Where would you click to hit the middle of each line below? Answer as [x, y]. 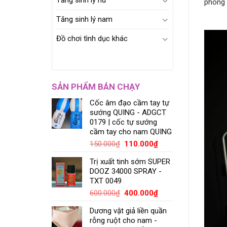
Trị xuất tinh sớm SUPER [130, 162]
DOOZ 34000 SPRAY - [126, 172]
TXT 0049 [106, 181]
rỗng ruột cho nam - [123, 221]
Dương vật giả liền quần [128, 211]
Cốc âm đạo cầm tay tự [129, 103]
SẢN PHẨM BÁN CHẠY [96, 87]
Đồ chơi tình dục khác [92, 39]
